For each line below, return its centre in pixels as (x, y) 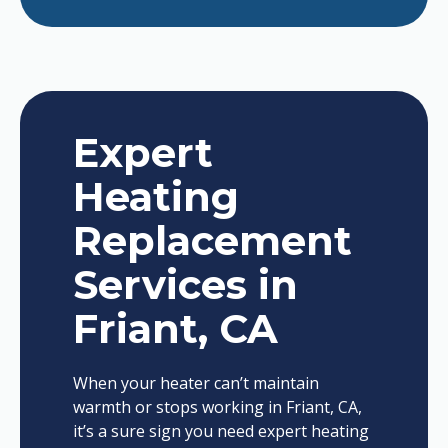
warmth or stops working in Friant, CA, (217, 407)
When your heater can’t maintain (195, 383)
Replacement (212, 240)
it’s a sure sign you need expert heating (220, 431)
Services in (185, 284)
